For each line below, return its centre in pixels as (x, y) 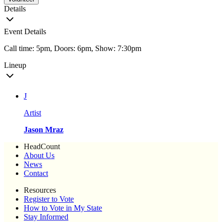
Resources (40, 190)
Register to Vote (49, 199)
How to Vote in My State (63, 208)
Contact (36, 173)
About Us (39, 156)
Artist (32, 113)
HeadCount (42, 147)
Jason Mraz (44, 130)
